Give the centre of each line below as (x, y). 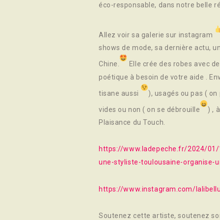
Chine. (109, 64)
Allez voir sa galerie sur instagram (157, 35)
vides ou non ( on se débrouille (150, 109)
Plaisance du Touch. (132, 123)
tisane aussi (120, 93)
